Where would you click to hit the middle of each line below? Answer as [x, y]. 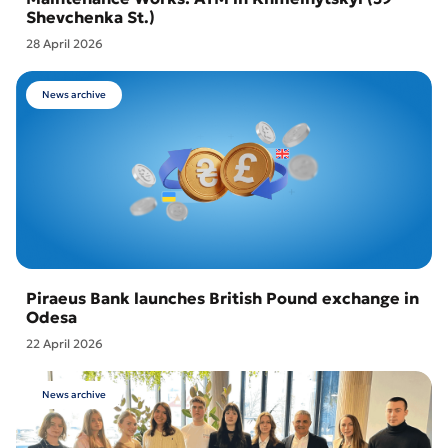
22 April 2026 [64, 343]
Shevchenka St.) [90, 17]
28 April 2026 [64, 43]
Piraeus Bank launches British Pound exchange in [222, 298]
